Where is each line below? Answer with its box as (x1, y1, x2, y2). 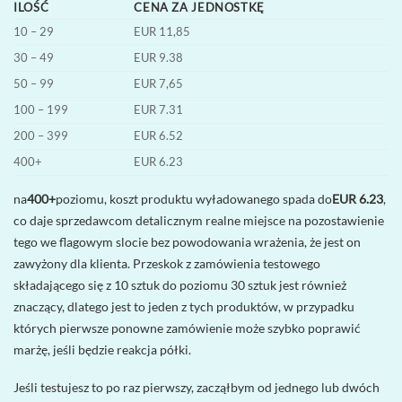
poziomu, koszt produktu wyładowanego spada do (56, 190, 332, 206)
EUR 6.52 (134, 128, 184, 143)
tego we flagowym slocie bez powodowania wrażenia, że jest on (13, 233, 361, 249)
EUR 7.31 (134, 102, 184, 117)
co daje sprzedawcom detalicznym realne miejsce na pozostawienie (13, 212, 384, 228)
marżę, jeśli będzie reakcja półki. (13, 341, 191, 357)
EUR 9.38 (134, 50, 184, 65)
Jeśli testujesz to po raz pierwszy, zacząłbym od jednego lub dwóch (13, 379, 380, 395)
